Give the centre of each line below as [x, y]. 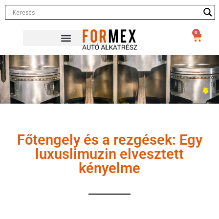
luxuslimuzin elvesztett [109, 154]
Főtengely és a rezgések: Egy [109, 140]
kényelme [109, 168]
